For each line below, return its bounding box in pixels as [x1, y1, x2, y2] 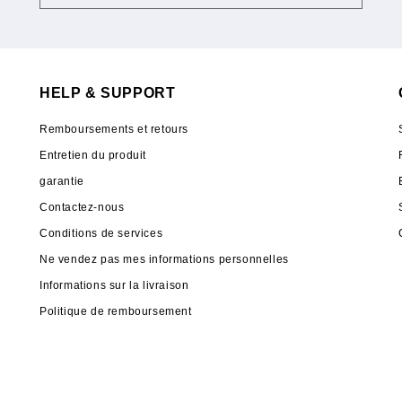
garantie [39, 175, 84, 188]
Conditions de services [39, 227, 163, 240]
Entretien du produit [39, 149, 146, 162]
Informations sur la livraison [39, 279, 189, 292]
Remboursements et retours [39, 123, 188, 135]
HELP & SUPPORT [39, 85, 176, 100]
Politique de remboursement [39, 305, 192, 318]
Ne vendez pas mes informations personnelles [39, 253, 289, 266]
